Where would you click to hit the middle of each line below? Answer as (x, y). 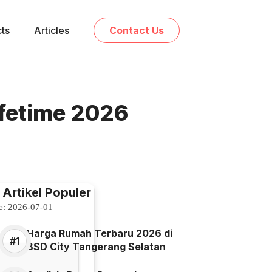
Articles (52, 30)
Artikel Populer (47, 192)
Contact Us (137, 30)
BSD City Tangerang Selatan (96, 246)
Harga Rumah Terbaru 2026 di (100, 233)
